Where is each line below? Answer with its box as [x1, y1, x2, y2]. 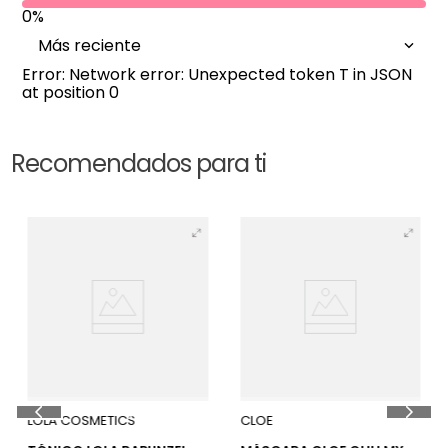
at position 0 [22, 80, 120, 104]
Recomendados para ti [11, 146, 267, 180]
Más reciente [38, 33, 142, 57]
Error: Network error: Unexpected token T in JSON [22, 62, 413, 86]
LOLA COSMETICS [27, 411, 136, 431]
